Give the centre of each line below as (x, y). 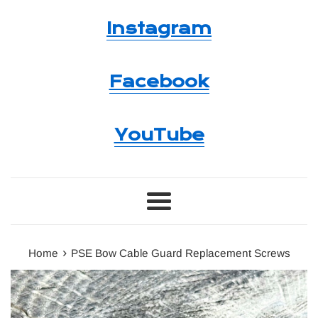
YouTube (159, 135)
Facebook (159, 82)
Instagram (159, 29)
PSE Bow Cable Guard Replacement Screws (180, 253)
